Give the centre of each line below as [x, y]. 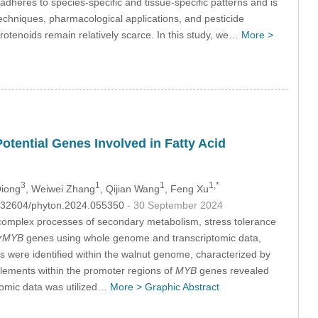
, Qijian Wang [130, 188]
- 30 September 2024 [175, 205]
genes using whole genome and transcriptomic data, [142, 237]
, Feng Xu [186, 188]
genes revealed [232, 270]
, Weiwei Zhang [60, 188]
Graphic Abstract [182, 286]
